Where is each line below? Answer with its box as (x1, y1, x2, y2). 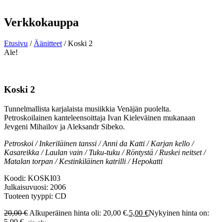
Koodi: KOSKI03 (4, 173, 60, 182)
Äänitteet (34, 39, 62, 48)
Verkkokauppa (4, 16, 79, 29)
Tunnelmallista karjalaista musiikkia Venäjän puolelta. (4, 104, 171, 113)
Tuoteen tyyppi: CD (4, 191, 66, 200)
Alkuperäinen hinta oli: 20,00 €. (29, 208, 129, 217)
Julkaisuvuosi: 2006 (4, 182, 66, 191)
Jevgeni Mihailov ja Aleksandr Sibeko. (4, 122, 125, 131)
